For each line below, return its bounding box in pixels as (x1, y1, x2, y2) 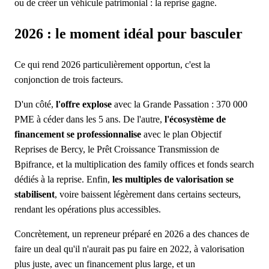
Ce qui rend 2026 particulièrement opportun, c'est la (14, 59, 210, 70)
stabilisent (14, 189, 55, 199)
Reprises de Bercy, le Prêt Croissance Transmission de (14, 144, 219, 154)
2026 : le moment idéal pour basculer (14, 25, 243, 41)
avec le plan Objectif (141, 128, 222, 139)
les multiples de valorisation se (112, 174, 234, 184)
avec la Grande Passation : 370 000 (112, 98, 247, 109)
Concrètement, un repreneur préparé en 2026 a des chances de (14, 228, 249, 239)
